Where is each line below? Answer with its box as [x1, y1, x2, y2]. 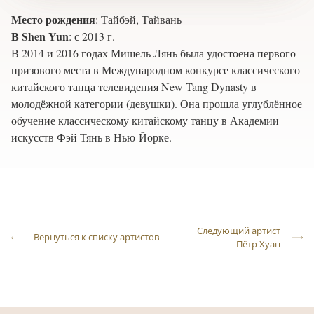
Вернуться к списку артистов [34, 231, 159, 243]
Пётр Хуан [236, 238, 280, 250]
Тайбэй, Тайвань [101, 11, 182, 27]
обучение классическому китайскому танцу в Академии [11, 112, 279, 128]
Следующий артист [197, 224, 280, 236]
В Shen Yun [11, 27, 69, 44]
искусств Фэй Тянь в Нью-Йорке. [11, 129, 172, 144]
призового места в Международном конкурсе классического [11, 62, 300, 77]
